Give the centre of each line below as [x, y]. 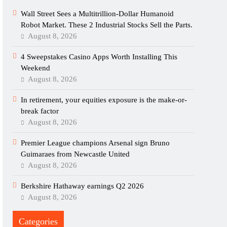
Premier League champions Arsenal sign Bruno [96, 143]
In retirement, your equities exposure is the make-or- [104, 100]
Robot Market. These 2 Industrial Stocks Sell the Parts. [107, 25]
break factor [40, 111]
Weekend [36, 68]
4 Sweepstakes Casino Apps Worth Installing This [99, 57]
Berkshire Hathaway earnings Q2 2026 [83, 186]
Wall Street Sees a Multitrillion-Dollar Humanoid [98, 14]
